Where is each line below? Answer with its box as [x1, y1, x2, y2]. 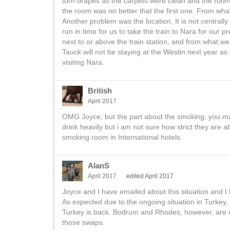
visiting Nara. [62, 58, 104, 66]
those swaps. [62, 218, 105, 226]
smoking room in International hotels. [62, 133, 182, 141]
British [88, 86, 112, 95]
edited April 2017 [126, 172, 174, 180]
